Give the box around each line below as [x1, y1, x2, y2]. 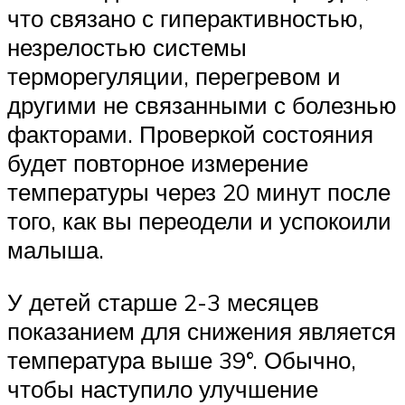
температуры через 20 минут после [7, 177, 391, 207]
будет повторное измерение [7, 148, 308, 178]
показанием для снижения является [7, 316, 396, 346]
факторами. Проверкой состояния [7, 119, 373, 149]
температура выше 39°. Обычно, [7, 345, 356, 375]
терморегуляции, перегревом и [7, 61, 341, 91]
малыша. [7, 235, 104, 265]
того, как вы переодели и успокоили [7, 206, 391, 236]
